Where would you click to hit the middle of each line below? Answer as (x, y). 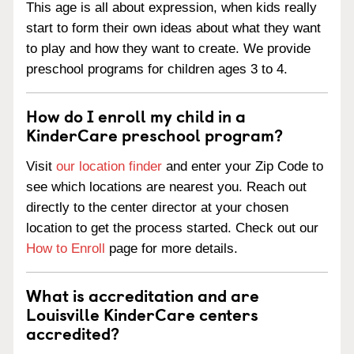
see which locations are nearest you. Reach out (166, 187)
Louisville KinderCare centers (142, 314)
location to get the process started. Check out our (172, 228)
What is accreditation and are (143, 295)
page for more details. (171, 249)
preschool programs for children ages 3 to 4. (157, 70)
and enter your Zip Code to (243, 166)
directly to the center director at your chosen (157, 207)
